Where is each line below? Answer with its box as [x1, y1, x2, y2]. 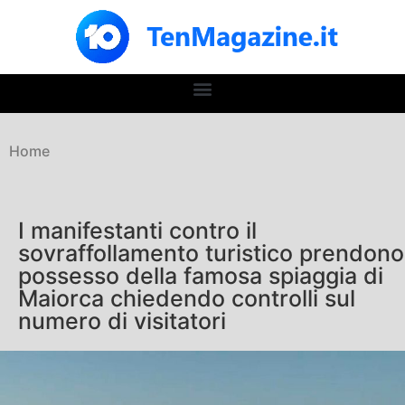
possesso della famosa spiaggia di [18, 262, 383, 290]
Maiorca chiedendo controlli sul [18, 285, 355, 313]
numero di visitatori [18, 307, 226, 335]
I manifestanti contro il [18, 217, 257, 245]
